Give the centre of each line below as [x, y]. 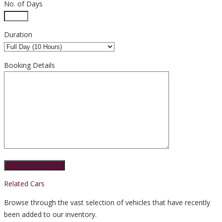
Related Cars [24, 183]
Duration [18, 34]
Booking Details [29, 65]
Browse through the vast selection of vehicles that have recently [107, 202]
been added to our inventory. [50, 214]
